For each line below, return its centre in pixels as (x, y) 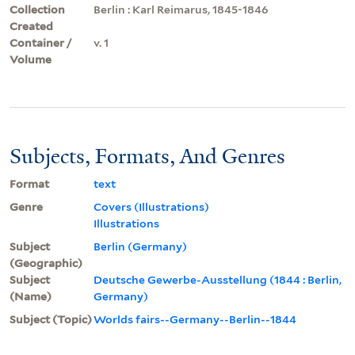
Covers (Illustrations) (151, 206)
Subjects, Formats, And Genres (147, 156)
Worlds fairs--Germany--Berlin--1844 (195, 319)
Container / (41, 42)
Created (31, 26)
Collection (37, 9)
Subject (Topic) (51, 319)
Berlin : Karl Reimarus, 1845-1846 (181, 9)
